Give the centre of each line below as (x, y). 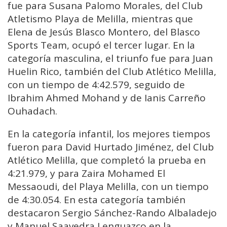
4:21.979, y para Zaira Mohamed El (86, 174)
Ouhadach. (32, 111)
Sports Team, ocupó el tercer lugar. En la (101, 45)
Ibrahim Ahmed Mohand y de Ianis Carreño (107, 98)
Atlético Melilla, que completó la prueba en (107, 160)
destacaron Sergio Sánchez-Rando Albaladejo (112, 213)
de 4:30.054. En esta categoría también (97, 200)
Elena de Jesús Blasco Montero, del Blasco (104, 32)
